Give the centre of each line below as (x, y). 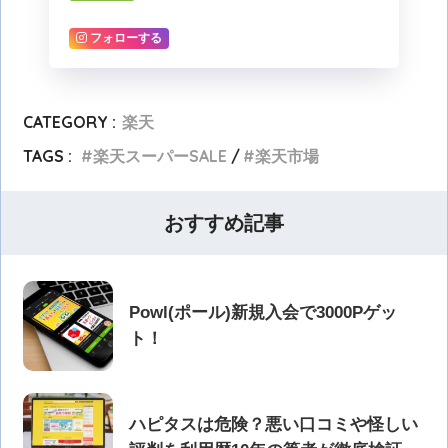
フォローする (126, 38)
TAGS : (48, 156)
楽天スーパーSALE (160, 156)
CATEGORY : (70, 122)
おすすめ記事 (224, 223)
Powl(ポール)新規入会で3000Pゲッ (263, 312)
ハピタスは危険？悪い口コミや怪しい (274, 424)
